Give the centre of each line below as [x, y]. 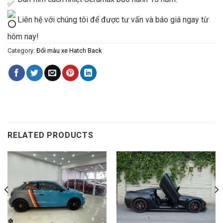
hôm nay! [23, 37]
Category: [22, 51]
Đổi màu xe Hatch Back [69, 51]
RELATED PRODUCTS [51, 135]
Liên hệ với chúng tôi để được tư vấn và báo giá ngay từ [112, 20]
